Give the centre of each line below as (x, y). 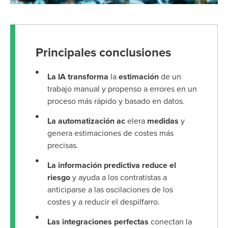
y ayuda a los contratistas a (118, 177)
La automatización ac (86, 121)
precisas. (63, 145)
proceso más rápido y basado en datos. (116, 101)
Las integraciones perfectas (98, 222)
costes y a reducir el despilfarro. (103, 202)
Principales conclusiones (103, 52)
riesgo (59, 177)
